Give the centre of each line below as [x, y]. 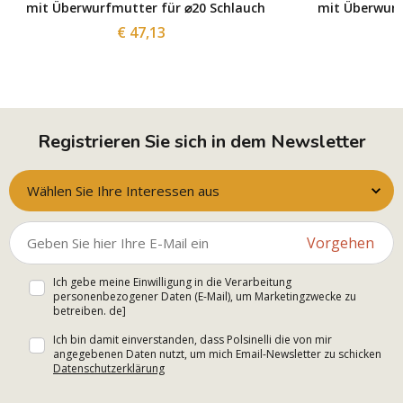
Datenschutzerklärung [109, 369]
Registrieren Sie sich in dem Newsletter [201, 142]
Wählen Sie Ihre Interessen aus [123, 191]
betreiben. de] [90, 311]
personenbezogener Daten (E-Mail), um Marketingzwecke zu [205, 297]
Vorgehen [340, 243]
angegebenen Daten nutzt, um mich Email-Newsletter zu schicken [217, 354]
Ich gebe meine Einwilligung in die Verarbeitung [172, 282]
